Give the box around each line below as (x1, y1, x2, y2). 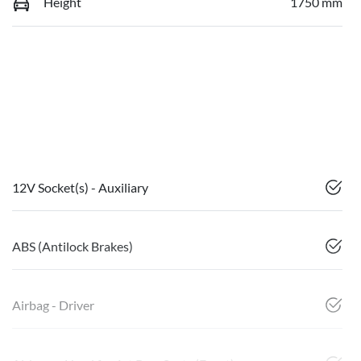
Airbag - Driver (12, 297, 94, 313)
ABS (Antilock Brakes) (12, 238, 133, 254)
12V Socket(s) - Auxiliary (12, 179, 148, 195)
